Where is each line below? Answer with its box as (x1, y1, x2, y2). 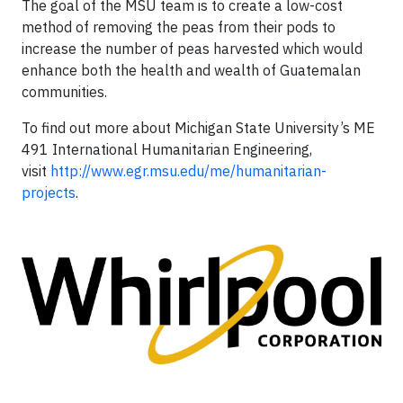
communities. (22, 83, 107, 101)
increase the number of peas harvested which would (22, 40, 363, 58)
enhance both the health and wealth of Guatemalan (22, 61, 361, 79)
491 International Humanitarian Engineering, (22, 140, 312, 158)
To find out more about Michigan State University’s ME (22, 119, 375, 137)
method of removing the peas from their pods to (22, 18, 336, 36)
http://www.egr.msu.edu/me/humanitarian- (50, 162, 327, 180)
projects (22, 184, 76, 201)
